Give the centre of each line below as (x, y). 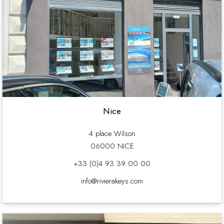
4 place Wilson (112, 134)
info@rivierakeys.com (112, 181)
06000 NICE (112, 146)
